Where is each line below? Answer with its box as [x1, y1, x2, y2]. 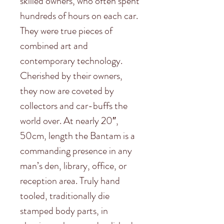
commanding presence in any [20, 143, 132, 158]
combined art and [20, 38, 88, 53]
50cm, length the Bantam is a [20, 128, 135, 143]
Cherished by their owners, [20, 68, 122, 83]
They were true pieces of [20, 23, 112, 38]
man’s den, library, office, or [20, 158, 126, 173]
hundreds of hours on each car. [20, 8, 138, 23]
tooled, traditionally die [20, 188, 109, 203]
